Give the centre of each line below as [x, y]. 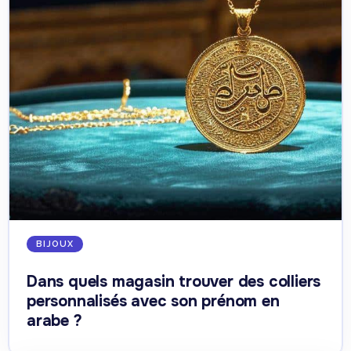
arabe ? [54, 321]
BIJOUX [55, 244]
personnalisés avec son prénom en [153, 301]
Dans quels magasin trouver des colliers [174, 282]
